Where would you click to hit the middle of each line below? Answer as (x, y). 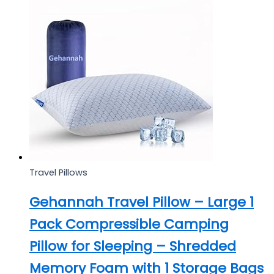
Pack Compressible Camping (129, 224)
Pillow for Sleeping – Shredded (133, 246)
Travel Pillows (58, 173)
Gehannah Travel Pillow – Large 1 (142, 202)
